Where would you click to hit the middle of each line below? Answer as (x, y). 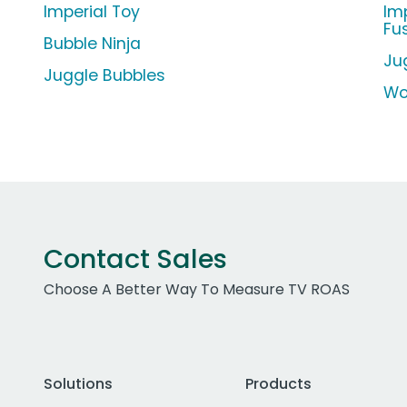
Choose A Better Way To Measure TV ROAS (197, 290)
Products (278, 384)
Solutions (78, 384)
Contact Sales (135, 259)
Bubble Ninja (92, 44)
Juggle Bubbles (104, 76)
